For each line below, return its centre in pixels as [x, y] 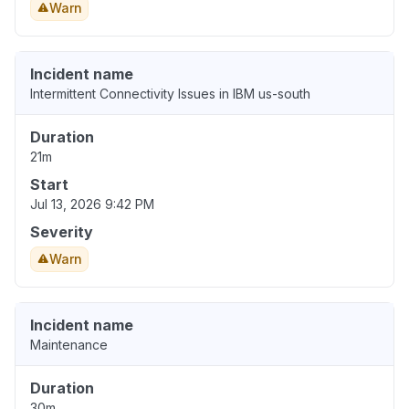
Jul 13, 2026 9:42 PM [92, 204]
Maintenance [69, 345]
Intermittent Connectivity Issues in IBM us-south [170, 94]
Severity [62, 232]
